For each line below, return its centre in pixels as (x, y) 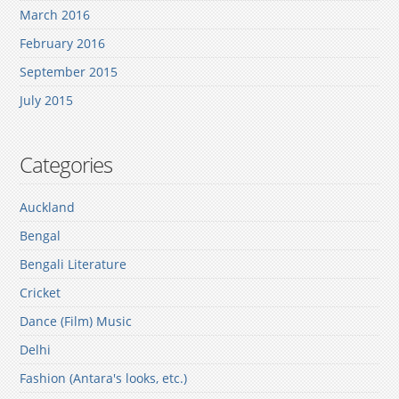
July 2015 (47, 101)
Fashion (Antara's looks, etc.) (104, 379)
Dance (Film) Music (76, 322)
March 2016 (55, 15)
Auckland (48, 208)
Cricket (41, 293)
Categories (66, 165)
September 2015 (69, 72)
